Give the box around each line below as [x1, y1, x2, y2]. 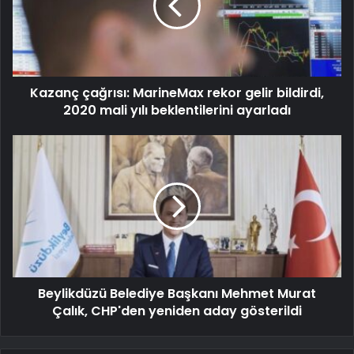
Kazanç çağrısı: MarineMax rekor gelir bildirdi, [30, 84, 324, 103]
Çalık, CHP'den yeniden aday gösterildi [52, 302, 302, 321]
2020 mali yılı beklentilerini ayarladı [63, 101, 291, 120]
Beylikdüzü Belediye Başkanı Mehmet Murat [38, 284, 316, 303]
